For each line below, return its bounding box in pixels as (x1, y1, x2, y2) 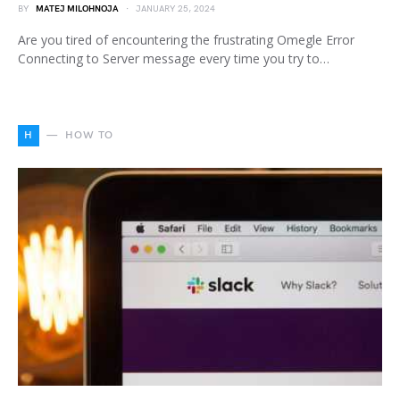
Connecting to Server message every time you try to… (18, 49, 329, 67)
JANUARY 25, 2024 (136, 3, 215, 14)
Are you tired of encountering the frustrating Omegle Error (18, 30, 354, 48)
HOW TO (64, 128, 114, 142)
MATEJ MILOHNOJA (36, 3, 119, 14)
